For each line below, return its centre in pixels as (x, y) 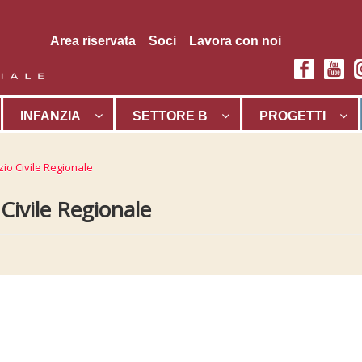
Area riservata (93, 40)
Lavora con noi (235, 40)
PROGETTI (293, 116)
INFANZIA (51, 116)
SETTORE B (170, 116)
